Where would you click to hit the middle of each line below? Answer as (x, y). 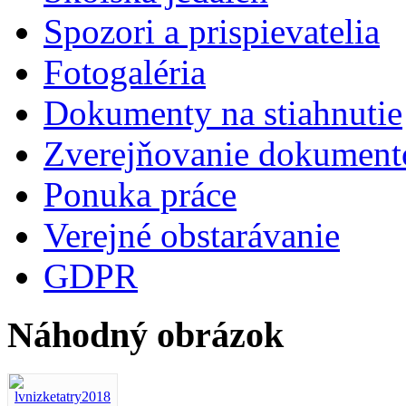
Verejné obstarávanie (192, 236)
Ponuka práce (140, 195)
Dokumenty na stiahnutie (223, 113)
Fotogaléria (125, 72)
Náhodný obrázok (145, 335)
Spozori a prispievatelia (212, 32)
